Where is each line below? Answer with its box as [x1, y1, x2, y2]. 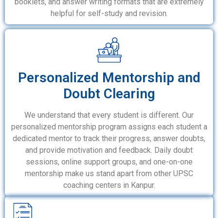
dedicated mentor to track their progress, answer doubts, [13, 134, 205, 144]
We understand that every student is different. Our [24, 110, 194, 120]
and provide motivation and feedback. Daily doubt [25, 145, 193, 155]
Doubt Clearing [63, 86, 155, 102]
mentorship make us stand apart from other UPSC [25, 169, 193, 179]
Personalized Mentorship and [18, 70, 200, 86]
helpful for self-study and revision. [50, 9, 168, 18]
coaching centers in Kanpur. [63, 181, 155, 190]
